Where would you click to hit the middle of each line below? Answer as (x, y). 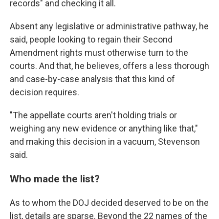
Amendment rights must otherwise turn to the (99, 53)
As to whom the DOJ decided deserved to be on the (109, 203)
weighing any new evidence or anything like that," (104, 128)
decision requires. (44, 92)
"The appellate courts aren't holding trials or (93, 115)
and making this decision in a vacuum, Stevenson (105, 142)
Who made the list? (55, 179)
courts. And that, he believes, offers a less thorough (109, 66)
